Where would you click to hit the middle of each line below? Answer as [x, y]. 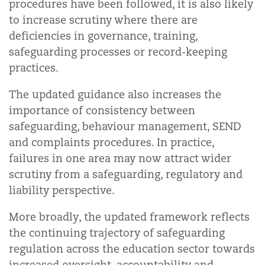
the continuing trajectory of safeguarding [117, 233]
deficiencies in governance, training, [103, 36]
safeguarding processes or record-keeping [118, 52]
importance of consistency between [102, 111]
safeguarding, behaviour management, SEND [125, 127]
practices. [34, 68]
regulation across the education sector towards [132, 249]
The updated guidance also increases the [115, 95]
